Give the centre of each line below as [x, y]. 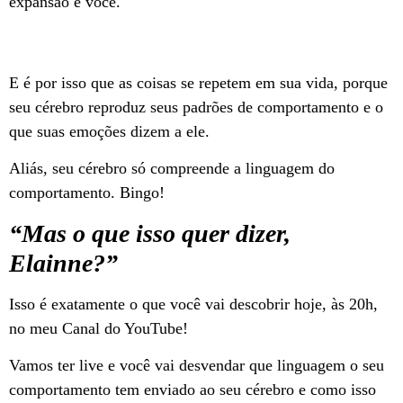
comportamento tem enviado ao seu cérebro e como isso [193, 390]
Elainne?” [63, 263]
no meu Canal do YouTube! [99, 328]
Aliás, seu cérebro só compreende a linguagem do [172, 169]
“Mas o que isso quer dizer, [150, 233]
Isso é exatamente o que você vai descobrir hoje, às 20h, [193, 304]
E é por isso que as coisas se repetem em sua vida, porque [198, 83]
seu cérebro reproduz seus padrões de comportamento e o [196, 107]
